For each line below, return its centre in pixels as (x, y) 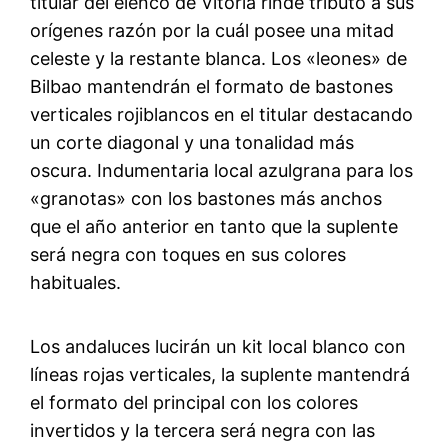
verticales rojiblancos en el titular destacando (222, 114)
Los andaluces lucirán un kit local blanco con (218, 346)
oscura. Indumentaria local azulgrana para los (222, 170)
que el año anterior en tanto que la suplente (214, 226)
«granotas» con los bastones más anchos (206, 198)
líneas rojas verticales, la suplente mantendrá (220, 374)
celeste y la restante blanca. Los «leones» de (219, 58)
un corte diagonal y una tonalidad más (192, 142)
